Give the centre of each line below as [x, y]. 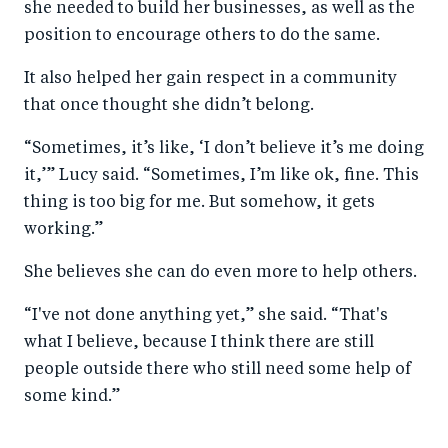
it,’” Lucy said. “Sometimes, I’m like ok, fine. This [221, 176]
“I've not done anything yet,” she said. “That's [206, 316]
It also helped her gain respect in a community [210, 79]
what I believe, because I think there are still [199, 343]
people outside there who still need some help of [217, 370]
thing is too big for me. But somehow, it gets [199, 203]
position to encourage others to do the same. [202, 36]
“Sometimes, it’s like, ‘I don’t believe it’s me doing [224, 149]
